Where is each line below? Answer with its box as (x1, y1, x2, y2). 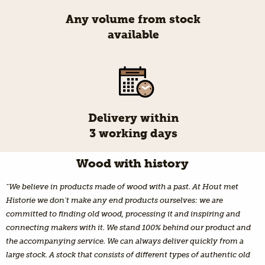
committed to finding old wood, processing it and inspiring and (6, 209, 240, 218)
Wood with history (76, 156, 189, 170)
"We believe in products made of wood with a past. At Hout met (6, 182, 238, 191)
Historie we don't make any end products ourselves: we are (6, 195, 223, 205)
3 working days (89, 127, 177, 141)
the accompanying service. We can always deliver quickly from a (6, 236, 244, 245)
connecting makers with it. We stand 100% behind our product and (6, 222, 251, 232)
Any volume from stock (66, 12, 201, 27)
